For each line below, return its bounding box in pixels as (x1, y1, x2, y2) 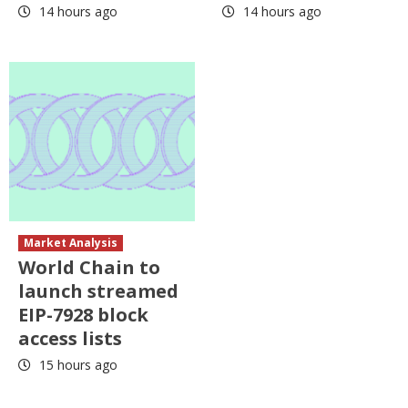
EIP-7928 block (18, 302, 148, 328)
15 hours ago (36, 356, 117, 374)
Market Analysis (24, 235, 117, 251)
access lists (18, 326, 122, 352)
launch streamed (18, 279, 178, 304)
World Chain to (18, 255, 160, 280)
